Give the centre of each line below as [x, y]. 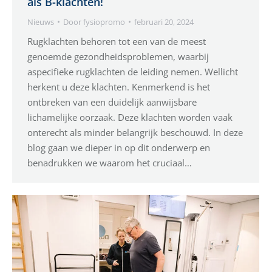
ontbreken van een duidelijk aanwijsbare [112, 102]
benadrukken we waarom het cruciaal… [110, 162]
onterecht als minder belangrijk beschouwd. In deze [135, 132]
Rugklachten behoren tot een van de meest [117, 41]
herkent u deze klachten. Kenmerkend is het [119, 87]
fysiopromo [104, 22]
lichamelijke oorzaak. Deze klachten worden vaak [130, 117]
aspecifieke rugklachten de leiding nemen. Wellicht [133, 71]
